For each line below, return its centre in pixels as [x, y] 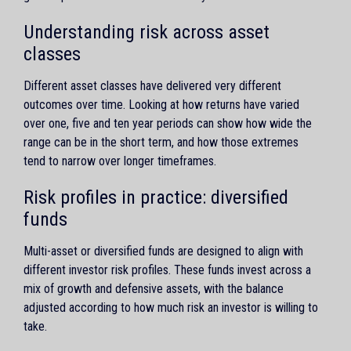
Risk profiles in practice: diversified [156, 197]
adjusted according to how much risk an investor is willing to [171, 307]
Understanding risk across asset [147, 32]
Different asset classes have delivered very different [152, 85]
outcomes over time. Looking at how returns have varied [161, 104]
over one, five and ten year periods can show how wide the [168, 123]
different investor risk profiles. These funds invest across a [167, 270]
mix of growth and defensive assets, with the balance [154, 288]
